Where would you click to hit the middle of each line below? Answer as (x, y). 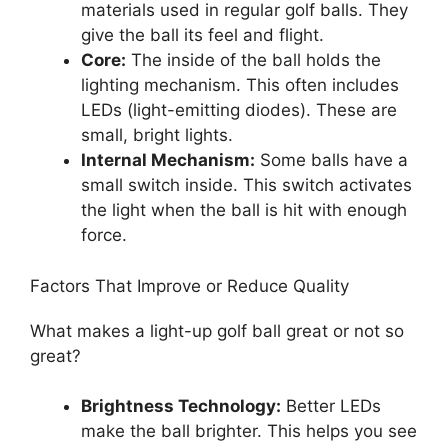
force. (104, 235)
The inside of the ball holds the (253, 60)
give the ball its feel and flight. (202, 35)
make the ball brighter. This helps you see (249, 431)
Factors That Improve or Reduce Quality (189, 285)
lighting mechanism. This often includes (240, 85)
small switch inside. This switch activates (246, 185)
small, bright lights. (157, 135)
